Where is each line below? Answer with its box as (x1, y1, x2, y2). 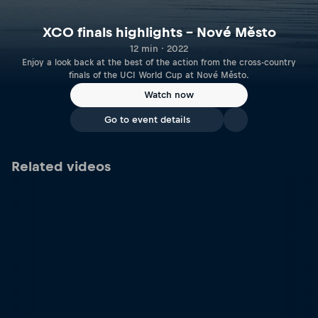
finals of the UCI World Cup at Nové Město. (69, 70, 249, 80)
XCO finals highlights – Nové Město (42, 24, 276, 40)
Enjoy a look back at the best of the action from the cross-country (22, 57, 239, 67)
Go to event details (104, 114, 190, 125)
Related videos (11, 159, 111, 174)
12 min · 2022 (130, 43, 188, 54)
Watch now (144, 89, 194, 101)
